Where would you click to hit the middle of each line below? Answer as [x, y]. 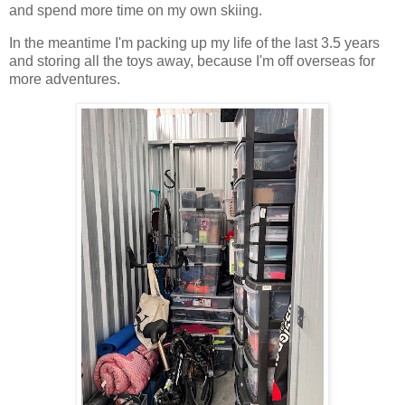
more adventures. [65, 80]
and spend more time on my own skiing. [136, 11]
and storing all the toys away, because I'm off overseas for [192, 61]
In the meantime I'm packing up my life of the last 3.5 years [194, 43]
